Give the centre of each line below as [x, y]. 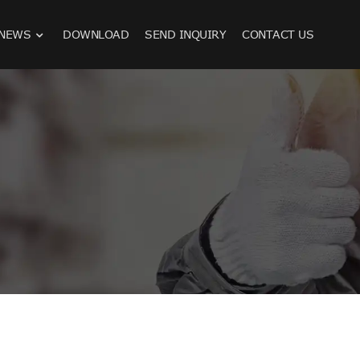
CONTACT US [278, 34]
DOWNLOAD [96, 34]
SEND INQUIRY [186, 34]
